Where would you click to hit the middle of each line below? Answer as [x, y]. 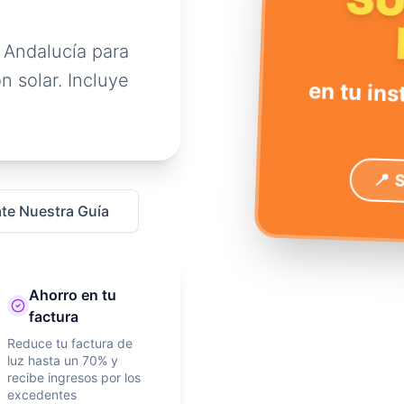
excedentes [41, 395]
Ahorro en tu [72, 295]
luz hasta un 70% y [62, 360]
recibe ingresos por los [73, 377]
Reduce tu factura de [69, 343]
